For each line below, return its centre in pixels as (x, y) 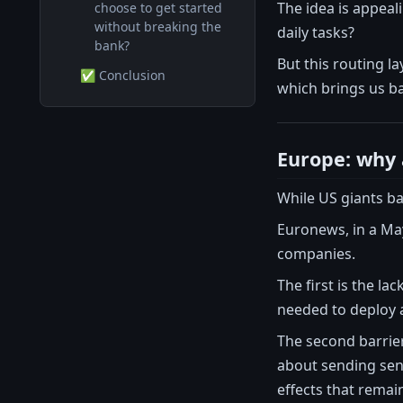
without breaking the (158, 27)
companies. (316, 253)
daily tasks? (316, 32)
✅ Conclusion (123, 75)
